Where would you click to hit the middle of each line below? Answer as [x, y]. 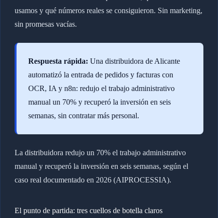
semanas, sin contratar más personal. [83, 115]
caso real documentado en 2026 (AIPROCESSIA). [93, 180]
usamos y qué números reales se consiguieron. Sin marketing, [108, 10]
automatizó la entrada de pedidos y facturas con [100, 74]
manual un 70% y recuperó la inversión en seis [99, 102]
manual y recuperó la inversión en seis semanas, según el [101, 166]
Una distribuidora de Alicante [134, 61]
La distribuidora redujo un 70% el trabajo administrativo [100, 152]
